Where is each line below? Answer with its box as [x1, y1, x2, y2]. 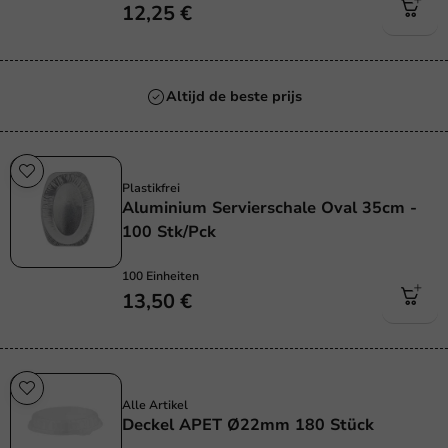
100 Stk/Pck [122, 221, 216, 244]
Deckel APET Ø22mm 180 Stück [122, 414, 374, 437]
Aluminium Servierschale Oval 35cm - [122, 197, 417, 220]
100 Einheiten [122, 268, 199, 285]
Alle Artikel [122, 397, 188, 414]
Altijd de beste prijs [166, 87, 302, 107]
